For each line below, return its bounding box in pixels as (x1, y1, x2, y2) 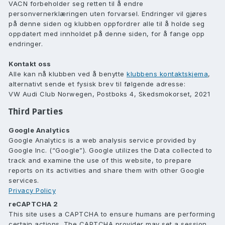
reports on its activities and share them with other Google (9, 166, 204, 174)
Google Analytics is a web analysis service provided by (9, 136, 196, 144)
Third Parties (9, 107, 63, 117)
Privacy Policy (9, 186, 56, 194)
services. (9, 176, 39, 184)
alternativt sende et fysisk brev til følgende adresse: (9, 80, 185, 88)
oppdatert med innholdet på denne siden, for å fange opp (9, 30, 205, 38)
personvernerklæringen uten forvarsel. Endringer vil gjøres (9, 10, 207, 18)
